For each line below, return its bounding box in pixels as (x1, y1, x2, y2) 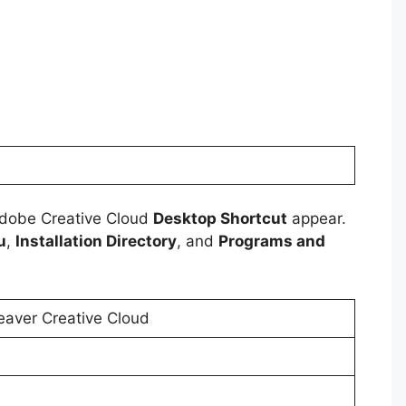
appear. (287, 209, 346, 228)
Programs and (218, 232, 325, 251)
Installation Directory (15, 232, 177, 251)
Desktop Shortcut (153, 209, 287, 228)
